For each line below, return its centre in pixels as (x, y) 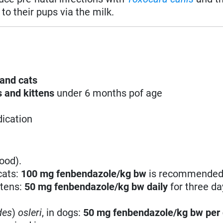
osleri (30, 212)
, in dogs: (63, 212)
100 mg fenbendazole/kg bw (84, 173)
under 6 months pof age (110, 93)
